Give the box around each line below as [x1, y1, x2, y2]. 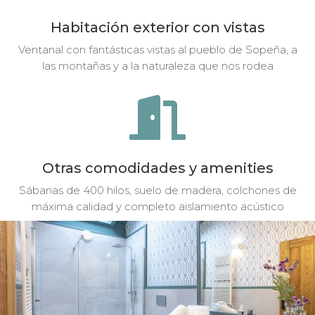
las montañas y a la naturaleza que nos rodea [41, 58, 274, 72]
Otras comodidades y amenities [41, 159, 274, 176]
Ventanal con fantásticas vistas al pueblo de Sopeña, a [18, 42, 297, 56]
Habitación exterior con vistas [50, 18, 265, 36]
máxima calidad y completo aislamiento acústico [31, 199, 284, 213]
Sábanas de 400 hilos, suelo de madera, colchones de [18, 183, 297, 197]
